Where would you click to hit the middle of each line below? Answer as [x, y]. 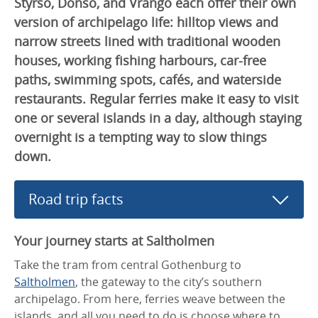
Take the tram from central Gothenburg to [128, 264]
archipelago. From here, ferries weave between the [150, 298]
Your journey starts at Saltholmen [114, 240]
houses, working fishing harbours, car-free [140, 60]
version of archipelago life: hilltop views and [146, 22]
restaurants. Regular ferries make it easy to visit [156, 98]
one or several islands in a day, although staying [158, 117]
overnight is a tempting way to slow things [141, 137]
